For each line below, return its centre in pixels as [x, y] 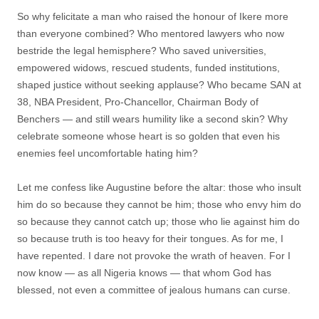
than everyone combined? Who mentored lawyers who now [151, 33]
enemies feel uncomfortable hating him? [108, 153]
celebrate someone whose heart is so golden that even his [148, 136]
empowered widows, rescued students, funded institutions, [148, 68]
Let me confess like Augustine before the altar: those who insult [159, 187]
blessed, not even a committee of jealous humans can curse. [154, 290]
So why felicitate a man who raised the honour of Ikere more [153, 16]
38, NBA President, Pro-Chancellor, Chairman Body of [138, 102]
